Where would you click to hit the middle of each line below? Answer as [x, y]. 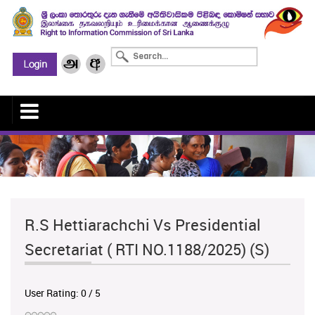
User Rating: [53, 293]
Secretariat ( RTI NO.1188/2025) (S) [147, 250]
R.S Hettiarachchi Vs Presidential [143, 225]
